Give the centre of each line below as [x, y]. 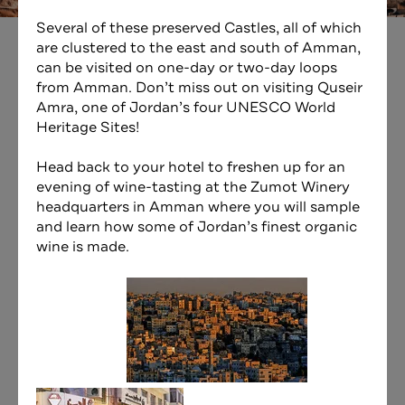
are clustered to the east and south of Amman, [198, 47]
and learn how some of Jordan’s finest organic [197, 227]
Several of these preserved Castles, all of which [199, 28]
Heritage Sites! [88, 127]
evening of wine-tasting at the [143, 188]
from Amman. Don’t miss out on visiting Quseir [199, 87]
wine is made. [83, 247]
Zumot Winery [300, 188]
